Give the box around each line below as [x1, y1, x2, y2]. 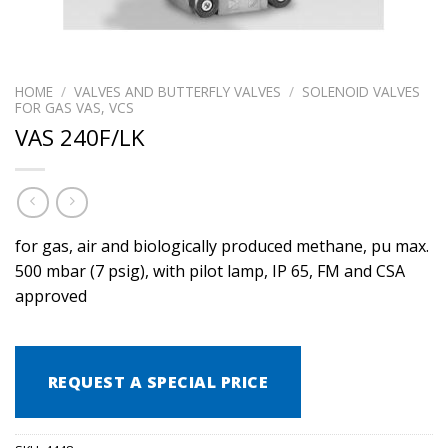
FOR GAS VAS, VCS [15, 97, 134, 117]
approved [15, 285, 87, 308]
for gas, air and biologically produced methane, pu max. [15, 235, 429, 258]
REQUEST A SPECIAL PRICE [48, 371, 269, 394]
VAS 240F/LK [15, 121, 145, 153]
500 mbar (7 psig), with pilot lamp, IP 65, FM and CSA [15, 260, 405, 283]
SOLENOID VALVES [302, 81, 421, 101]
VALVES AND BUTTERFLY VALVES [74, 81, 282, 101]
